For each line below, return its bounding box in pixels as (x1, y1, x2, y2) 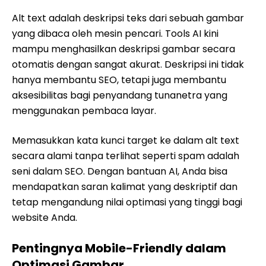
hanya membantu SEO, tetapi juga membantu (12, 73, 226, 87)
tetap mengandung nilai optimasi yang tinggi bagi (12, 195, 242, 209)
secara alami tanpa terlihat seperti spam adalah (12, 149, 239, 163)
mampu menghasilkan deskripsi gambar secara (12, 42, 235, 56)
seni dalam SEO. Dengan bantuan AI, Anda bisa (12, 164, 227, 178)
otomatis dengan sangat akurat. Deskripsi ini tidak (12, 58, 244, 71)
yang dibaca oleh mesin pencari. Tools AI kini (12, 27, 218, 40)
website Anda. (12, 211, 77, 224)
